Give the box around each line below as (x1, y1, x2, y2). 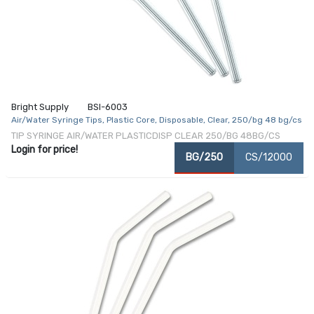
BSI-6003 (87, 102, 128, 113)
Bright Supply (11, 102, 69, 113)
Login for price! (11, 144, 78, 156)
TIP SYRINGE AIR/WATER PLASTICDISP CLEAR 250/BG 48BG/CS (11, 130, 280, 142)
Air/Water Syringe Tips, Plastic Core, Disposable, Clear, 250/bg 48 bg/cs (11, 115, 302, 125)
